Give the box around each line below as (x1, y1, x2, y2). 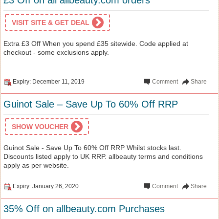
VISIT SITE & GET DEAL (12, 18, 89, 26)
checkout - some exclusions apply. (3, 48, 109, 56)
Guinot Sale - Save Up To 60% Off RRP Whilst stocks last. (3, 143, 181, 152)
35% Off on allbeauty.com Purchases (3, 203, 165, 214)
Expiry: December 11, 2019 (13, 78, 85, 85)
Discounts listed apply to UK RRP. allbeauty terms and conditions (3, 152, 203, 160)
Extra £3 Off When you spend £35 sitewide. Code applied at (3, 39, 188, 47)
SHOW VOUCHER (12, 122, 68, 131)
